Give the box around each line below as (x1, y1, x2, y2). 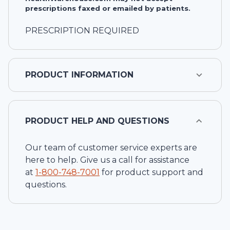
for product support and (102, 167, 203, 177)
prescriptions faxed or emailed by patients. (25, 4, 190, 12)
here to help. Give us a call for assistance (25, 155, 189, 165)
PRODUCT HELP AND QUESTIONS (25, 116, 169, 126)
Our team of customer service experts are (25, 142, 197, 152)
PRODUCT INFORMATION (25, 69, 133, 80)
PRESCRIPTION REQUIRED (25, 25, 139, 35)
